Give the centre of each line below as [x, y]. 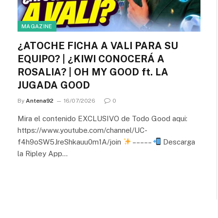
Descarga [178, 142]
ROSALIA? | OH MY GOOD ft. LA [93, 72]
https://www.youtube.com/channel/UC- [82, 130]
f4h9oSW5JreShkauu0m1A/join [70, 142]
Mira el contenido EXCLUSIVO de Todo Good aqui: [102, 118]
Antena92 [40, 100]
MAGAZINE [37, 26]
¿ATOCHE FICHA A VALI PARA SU [98, 45]
